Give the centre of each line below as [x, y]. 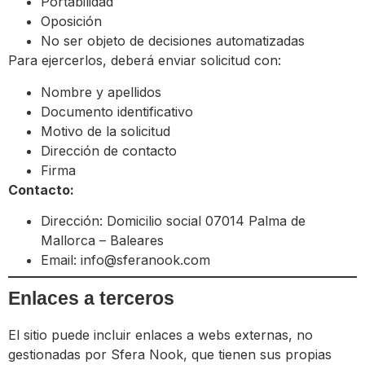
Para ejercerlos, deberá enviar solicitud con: [145, 61]
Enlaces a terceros [91, 298]
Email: [61, 259]
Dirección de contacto [109, 150]
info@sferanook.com [145, 259]
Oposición [71, 22]
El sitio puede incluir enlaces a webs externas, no [161, 334]
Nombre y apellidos [101, 92]
